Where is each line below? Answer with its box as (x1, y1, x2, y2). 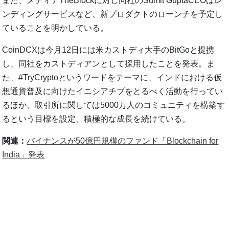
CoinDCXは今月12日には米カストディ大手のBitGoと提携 (2, 45, 215, 54)
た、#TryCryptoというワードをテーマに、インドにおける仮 (2, 73, 222, 82)
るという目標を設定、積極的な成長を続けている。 (2, 114, 191, 123)
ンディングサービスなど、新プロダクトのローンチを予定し (2, 9, 223, 18)
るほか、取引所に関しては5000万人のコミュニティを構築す (2, 100, 225, 109)
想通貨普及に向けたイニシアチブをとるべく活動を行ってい (2, 86, 223, 96)
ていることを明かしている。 (2, 23, 109, 32)
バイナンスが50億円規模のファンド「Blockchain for (27, 136, 219, 145)
